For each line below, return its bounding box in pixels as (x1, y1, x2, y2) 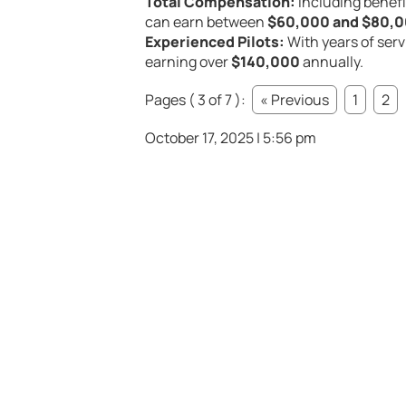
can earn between (145, 11, 267, 32)
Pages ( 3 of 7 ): (145, 89, 248, 110)
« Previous (260, 89, 329, 110)
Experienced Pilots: (145, 31, 285, 52)
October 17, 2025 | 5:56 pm (145, 127, 316, 148)
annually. (300, 51, 363, 72)
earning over (145, 51, 231, 72)
